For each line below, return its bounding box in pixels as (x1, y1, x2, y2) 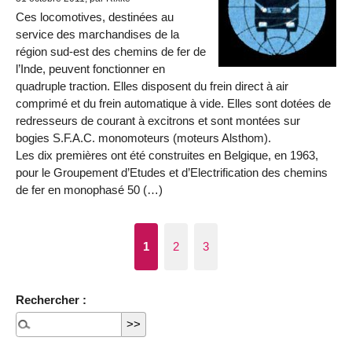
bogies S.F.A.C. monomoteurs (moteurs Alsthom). (16, 131, 271, 145)
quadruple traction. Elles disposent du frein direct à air (16, 79, 288, 93)
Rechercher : (16, 292, 86, 306)
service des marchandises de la (16, 27, 179, 42)
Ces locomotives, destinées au (16, 10, 174, 24)
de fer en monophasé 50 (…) (16, 183, 163, 197)
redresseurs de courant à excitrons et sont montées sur (16, 114, 300, 128)
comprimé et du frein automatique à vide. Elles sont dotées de (16, 97, 331, 111)
